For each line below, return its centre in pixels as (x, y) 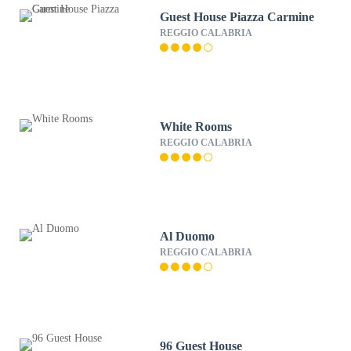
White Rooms (196, 127)
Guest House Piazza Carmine (237, 17)
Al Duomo (188, 236)
